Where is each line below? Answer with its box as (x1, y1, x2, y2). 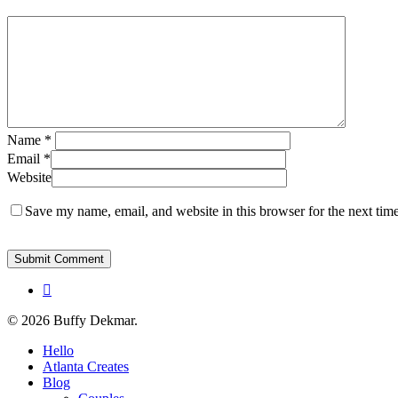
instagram (42, 282, 96, 298)
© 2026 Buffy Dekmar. (7, 313, 138, 329)
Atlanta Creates (43, 359, 129, 375)
